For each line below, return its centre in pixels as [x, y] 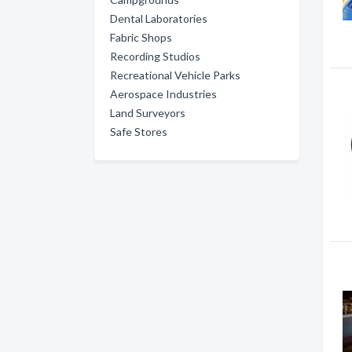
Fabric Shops [141, 37]
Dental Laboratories [159, 18]
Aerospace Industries [163, 94]
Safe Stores [139, 132]
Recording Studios [155, 56]
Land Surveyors [148, 113]
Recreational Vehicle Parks [175, 75]
